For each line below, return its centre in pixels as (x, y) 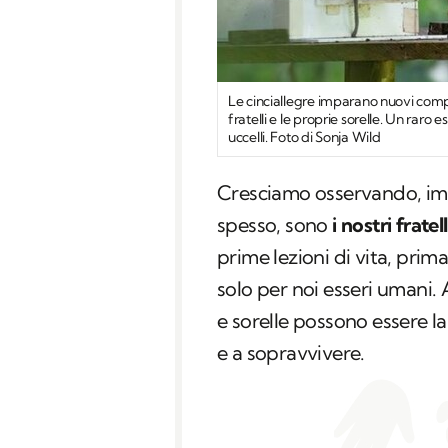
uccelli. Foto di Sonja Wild (304, 137)
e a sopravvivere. (291, 353)
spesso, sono (275, 225)
